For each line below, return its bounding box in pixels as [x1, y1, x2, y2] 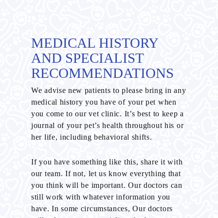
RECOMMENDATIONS [31, 65, 174, 81]
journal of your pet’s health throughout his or [31, 121, 184, 129]
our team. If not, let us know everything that [31, 169, 181, 178]
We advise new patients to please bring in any [31, 86, 186, 94]
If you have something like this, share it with [31, 157, 183, 166]
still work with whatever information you [31, 192, 170, 201]
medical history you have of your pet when [31, 97, 177, 106]
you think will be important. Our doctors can [31, 181, 182, 189]
